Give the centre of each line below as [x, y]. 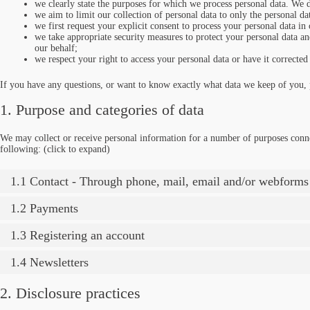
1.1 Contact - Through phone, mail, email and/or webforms [159, 181]
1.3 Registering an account [77, 235]
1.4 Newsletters [49, 262]
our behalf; [56, 48]
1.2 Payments [44, 208]
